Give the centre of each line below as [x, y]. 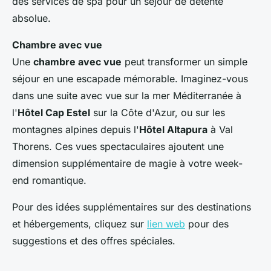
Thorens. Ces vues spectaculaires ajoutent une [118, 147]
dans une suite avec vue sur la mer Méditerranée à [127, 96]
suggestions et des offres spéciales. [94, 241]
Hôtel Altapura [173, 130]
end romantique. [49, 181]
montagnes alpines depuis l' [76, 130]
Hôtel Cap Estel [54, 113]
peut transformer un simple [184, 62]
